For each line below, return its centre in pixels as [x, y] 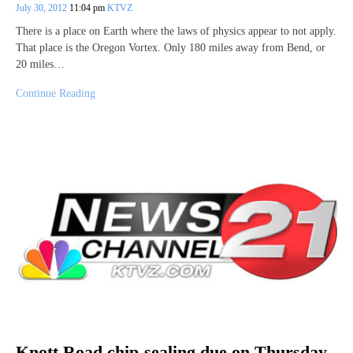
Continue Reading [56, 94]
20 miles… [40, 65]
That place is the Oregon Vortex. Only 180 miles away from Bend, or [171, 48]
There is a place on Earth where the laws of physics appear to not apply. [176, 32]
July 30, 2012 [43, 8]
